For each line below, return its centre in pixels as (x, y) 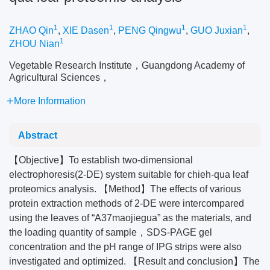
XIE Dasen (86, 30)
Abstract (38, 135)
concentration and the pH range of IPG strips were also (125, 247)
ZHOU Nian (34, 44)
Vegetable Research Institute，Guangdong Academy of (127, 65)
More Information (50, 101)
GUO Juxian (217, 30)
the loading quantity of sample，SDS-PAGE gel (111, 232)
